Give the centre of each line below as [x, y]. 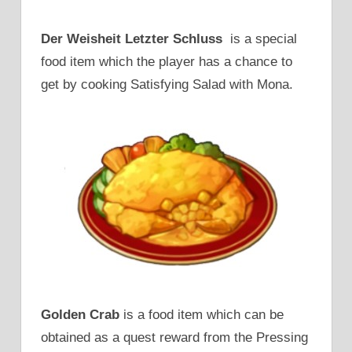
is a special [260, 39]
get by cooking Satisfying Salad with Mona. [167, 85]
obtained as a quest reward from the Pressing [174, 338]
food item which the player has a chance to [167, 62]
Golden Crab [80, 315]
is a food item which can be [202, 315]
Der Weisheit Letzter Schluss [132, 39]
